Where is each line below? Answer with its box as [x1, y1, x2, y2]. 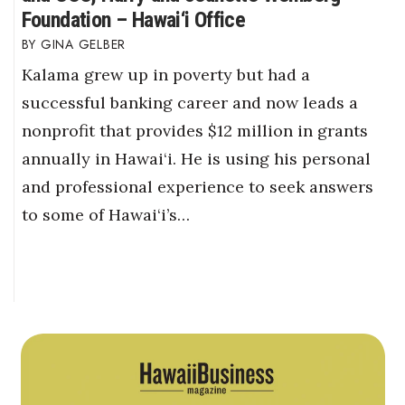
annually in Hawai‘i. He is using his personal [21, 148, 371, 170]
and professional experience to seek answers [21, 176, 373, 198]
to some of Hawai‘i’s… [21, 204, 190, 226]
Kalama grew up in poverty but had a [21, 64, 310, 86]
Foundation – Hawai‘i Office [21, 6, 246, 33]
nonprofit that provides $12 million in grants [21, 120, 368, 142]
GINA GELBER [40, 34, 126, 53]
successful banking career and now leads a [21, 92, 358, 114]
